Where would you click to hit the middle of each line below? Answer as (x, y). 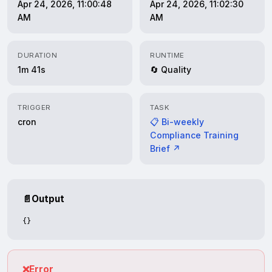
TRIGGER (35, 107)
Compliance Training (194, 135)
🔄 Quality (171, 70)
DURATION (38, 55)
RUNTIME (168, 55)
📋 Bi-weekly (177, 122)
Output (48, 199)
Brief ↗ (165, 148)
